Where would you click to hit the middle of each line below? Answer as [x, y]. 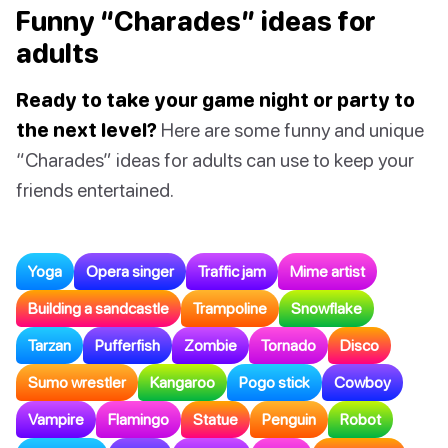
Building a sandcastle [98, 308]
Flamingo [138, 419]
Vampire [56, 419]
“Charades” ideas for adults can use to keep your [215, 160]
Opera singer [130, 271]
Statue [215, 419]
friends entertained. [95, 190]
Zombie [210, 345]
